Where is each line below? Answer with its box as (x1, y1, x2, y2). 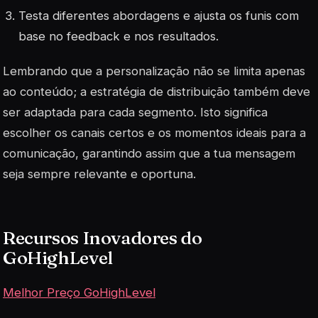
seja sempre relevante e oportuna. (3, 167, 196, 182)
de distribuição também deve (146, 84, 310, 99)
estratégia (90, 84, 146, 99)
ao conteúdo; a (3, 84, 90, 99)
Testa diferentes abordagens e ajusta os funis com (18, 8, 300, 23)
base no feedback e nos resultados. (18, 28, 219, 43)
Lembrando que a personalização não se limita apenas (3, 64, 305, 79)
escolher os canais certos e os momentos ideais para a (3, 126, 306, 141)
